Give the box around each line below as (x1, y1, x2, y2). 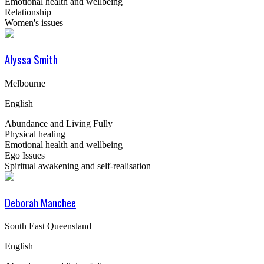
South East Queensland (5, 221, 91, 232)
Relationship (5, 7, 51, 18)
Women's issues (5, 18, 63, 28)
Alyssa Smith (5, 51, 58, 68)
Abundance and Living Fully (5, 118, 113, 128)
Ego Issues (5, 150, 45, 160)
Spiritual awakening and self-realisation (5, 160, 151, 171)
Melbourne (5, 78, 45, 88)
